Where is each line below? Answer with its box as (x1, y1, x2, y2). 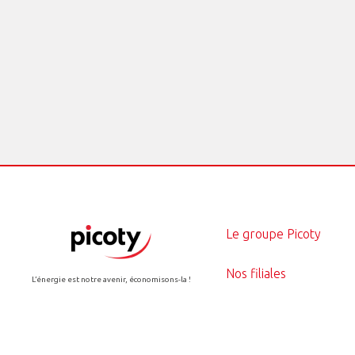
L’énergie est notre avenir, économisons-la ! (32, 274, 192, 284)
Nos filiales (225, 265, 286, 281)
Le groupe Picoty (225, 226, 321, 241)
